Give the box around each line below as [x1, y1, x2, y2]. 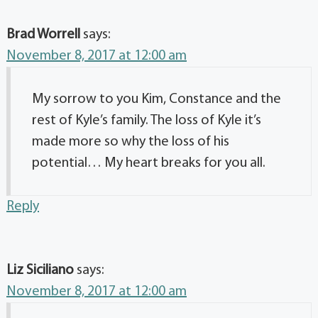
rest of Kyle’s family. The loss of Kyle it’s [32, 113, 261, 128]
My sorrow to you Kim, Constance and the [32, 92, 281, 106]
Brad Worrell [6, 27, 80, 42]
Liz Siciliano [6, 263, 74, 278]
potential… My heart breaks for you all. [32, 155, 265, 170]
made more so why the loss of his [32, 134, 229, 149]
